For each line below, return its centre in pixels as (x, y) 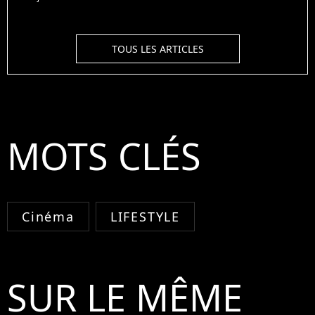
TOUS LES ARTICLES (157, 49)
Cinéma (48, 217)
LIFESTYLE (145, 217)
